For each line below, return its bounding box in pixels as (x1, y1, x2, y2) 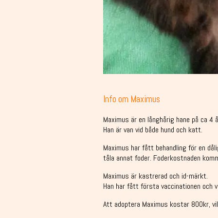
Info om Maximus (103, 93, 160, 105)
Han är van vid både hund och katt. (103, 124, 202, 135)
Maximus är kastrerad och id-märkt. (103, 170, 208, 181)
